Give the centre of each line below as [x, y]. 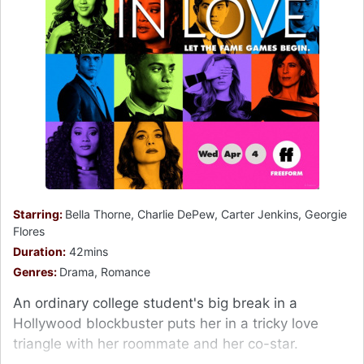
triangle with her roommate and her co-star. [156, 343]
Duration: [39, 251]
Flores [29, 231]
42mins [87, 251]
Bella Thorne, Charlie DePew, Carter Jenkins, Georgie [206, 214]
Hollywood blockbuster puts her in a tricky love [166, 323]
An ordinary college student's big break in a [155, 303]
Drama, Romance [105, 271]
